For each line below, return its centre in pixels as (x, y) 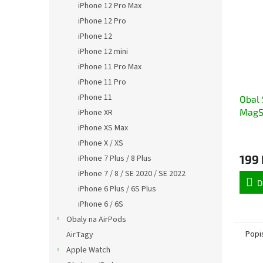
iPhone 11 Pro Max (110, 67)
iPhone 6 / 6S (101, 204)
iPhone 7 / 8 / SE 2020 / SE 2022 (132, 174)
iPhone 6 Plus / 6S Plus (117, 189)
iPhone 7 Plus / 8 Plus (115, 159)
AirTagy (80, 235)
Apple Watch (88, 250)
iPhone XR (95, 113)
